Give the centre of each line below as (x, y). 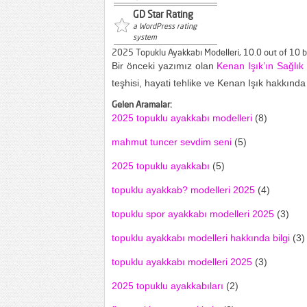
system (145, 37)
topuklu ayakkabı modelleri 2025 (182, 262)
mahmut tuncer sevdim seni (172, 142)
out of (275, 52)
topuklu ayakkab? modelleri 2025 (183, 190)
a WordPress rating (165, 26)
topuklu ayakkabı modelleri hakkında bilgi (201, 238)
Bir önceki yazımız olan (164, 66)
